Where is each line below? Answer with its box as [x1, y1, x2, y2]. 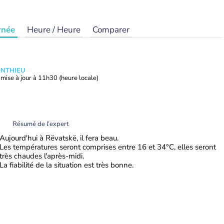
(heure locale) [59, 73, 98, 82]
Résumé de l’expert [12, 119, 69, 128]
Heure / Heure [27, 24, 80, 35]
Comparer [92, 24, 129, 35]
